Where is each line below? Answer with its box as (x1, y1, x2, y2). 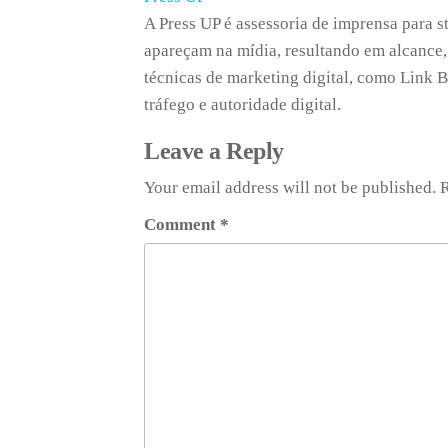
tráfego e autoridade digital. (144, 95, 342, 114)
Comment (144, 215, 221, 234)
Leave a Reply (144, 138, 285, 164)
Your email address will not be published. (144, 178, 437, 197)
